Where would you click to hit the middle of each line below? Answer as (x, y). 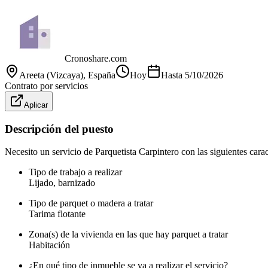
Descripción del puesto (59, 129)
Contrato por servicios (46, 86)
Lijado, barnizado (62, 183)
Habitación (49, 245)
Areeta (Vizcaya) (51, 75)
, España (99, 75)
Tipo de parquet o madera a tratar (91, 203)
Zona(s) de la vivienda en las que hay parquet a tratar (128, 234)
